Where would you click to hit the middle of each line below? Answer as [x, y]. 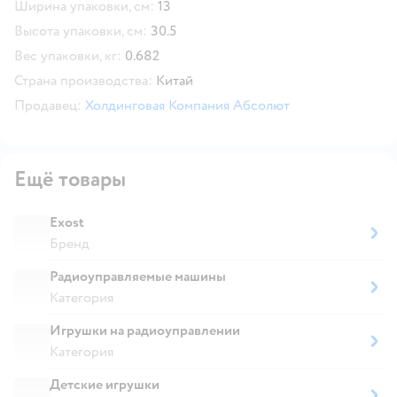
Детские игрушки [105, 384]
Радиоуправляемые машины [138, 276]
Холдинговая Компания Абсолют [187, 105]
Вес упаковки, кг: [68, 55]
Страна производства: [83, 80]
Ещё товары [70, 179]
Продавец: [48, 105]
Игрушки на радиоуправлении [145, 330]
